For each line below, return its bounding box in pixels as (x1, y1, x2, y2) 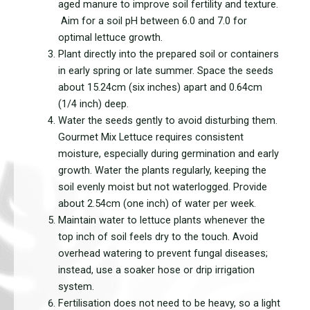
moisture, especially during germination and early (57, 147, 279, 161)
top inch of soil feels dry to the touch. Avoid (57, 230, 258, 244)
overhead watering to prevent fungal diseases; (57, 247, 268, 260)
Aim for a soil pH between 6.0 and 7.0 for (57, 15, 247, 28)
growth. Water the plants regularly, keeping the (57, 164, 266, 177)
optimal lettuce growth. (57, 31, 163, 44)
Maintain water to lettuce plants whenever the (57, 214, 265, 227)
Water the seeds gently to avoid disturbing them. (57, 114, 277, 127)
